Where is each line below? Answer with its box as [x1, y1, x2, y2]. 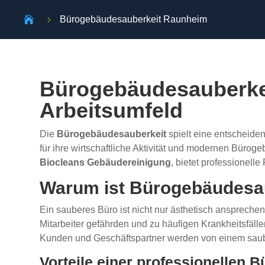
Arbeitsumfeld [40, 98, 183, 123]
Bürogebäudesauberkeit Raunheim [60, 14, 208, 24]
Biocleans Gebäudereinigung [40, 157, 172, 168]
